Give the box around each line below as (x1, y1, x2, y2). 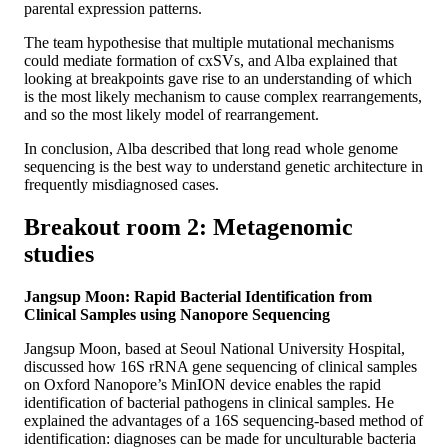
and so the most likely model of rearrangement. (24, 106, 319, 124)
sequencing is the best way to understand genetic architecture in (24, 158, 423, 176)
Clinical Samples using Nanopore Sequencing (24, 306, 330, 324)
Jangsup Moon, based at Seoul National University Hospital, (24, 340, 405, 358)
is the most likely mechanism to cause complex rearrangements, (24, 88, 422, 106)
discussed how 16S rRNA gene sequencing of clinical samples (24, 358, 417, 376)
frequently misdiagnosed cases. (24, 176, 219, 194)
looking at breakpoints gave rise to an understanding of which (24, 70, 412, 88)
